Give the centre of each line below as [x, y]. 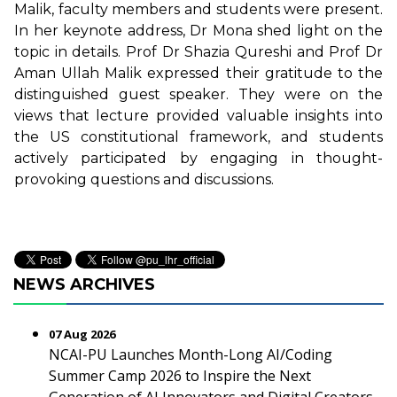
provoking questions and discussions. [144, 180]
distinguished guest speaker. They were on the [198, 95]
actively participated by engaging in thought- [198, 159]
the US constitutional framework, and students [198, 137]
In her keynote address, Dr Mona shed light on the [198, 31]
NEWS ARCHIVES [84, 284]
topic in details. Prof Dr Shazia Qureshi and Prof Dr [198, 52]
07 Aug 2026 [82, 334]
